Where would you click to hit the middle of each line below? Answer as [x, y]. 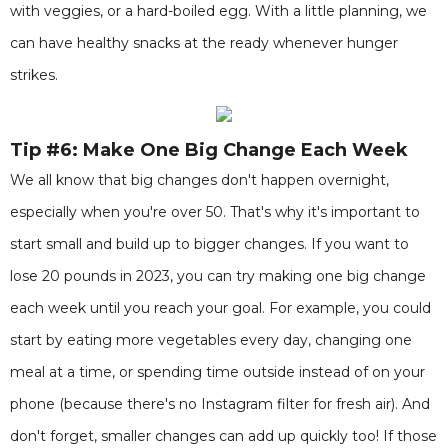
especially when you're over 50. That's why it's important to [215, 212]
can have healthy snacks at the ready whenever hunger [204, 43]
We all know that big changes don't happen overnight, [199, 180]
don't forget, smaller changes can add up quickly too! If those [223, 436]
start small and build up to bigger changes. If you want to [209, 244]
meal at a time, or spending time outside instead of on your [217, 372]
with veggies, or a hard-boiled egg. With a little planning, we [218, 11]
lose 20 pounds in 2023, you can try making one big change [218, 276]
